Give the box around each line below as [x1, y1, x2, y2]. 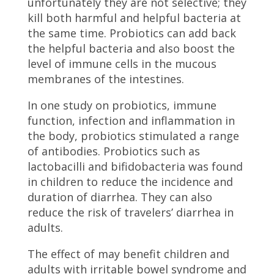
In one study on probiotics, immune [27, 98, 217, 113]
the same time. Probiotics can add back [27, 26, 236, 41]
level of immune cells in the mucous [27, 56, 217, 72]
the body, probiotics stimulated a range [27, 128, 239, 144]
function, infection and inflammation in [27, 113, 235, 128]
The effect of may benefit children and [27, 246, 229, 262]
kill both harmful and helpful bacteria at [27, 10, 241, 26]
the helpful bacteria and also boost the [27, 41, 235, 56]
